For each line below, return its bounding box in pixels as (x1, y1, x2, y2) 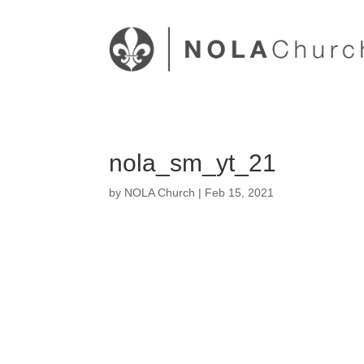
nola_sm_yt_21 (109, 149, 277, 176)
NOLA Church (124, 185, 196, 199)
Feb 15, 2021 (205, 185, 275, 199)
